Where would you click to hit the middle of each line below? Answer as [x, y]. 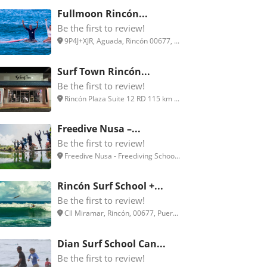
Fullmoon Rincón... [103, 14]
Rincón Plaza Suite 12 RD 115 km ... [121, 98]
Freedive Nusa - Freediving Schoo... [121, 156]
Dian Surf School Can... [111, 243]
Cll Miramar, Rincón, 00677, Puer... [120, 213]
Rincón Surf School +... [110, 186]
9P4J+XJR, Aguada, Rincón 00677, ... [121, 41]
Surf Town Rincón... [104, 71]
